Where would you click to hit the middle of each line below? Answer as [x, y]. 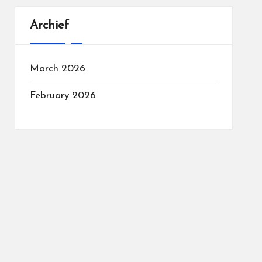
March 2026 [57, 69]
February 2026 [63, 96]
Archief [49, 26]
